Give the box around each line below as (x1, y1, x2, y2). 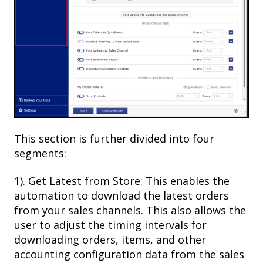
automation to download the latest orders (14, 188, 229, 203)
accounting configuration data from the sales (14, 247, 244, 261)
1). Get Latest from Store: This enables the (14, 173, 230, 188)
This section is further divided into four (14, 131, 214, 146)
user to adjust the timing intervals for (14, 217, 207, 232)
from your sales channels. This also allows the (14, 203, 246, 217)
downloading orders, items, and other (14, 232, 206, 247)
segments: (14, 146, 66, 160)
